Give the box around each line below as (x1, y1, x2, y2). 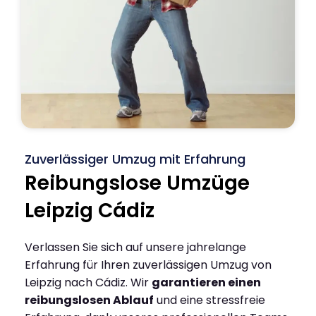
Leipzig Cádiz (25, 196, 154, 224)
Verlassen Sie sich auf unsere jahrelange (25, 238, 246, 255)
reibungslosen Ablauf (25, 291, 154, 308)
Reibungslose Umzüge (25, 169, 250, 197)
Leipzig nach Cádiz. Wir (25, 274, 152, 291)
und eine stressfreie (154, 291, 265, 308)
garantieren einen (152, 274, 261, 291)
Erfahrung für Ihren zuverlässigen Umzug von (25, 256, 272, 273)
